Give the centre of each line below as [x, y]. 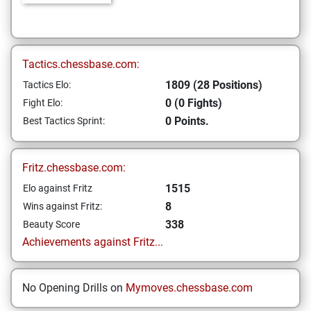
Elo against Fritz [58, 188]
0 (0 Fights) [194, 103]
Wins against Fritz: [62, 206]
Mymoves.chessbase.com [189, 288]
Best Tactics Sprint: [64, 121]
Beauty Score [51, 224]
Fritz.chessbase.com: [74, 168]
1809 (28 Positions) [214, 85]
